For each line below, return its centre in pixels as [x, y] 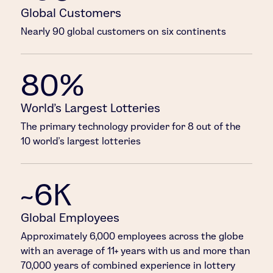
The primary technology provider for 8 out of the [131, 127]
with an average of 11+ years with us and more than [136, 251]
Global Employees [70, 218]
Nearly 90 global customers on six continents [124, 32]
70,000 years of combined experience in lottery [128, 266]
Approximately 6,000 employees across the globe [133, 236]
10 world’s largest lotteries [81, 141]
